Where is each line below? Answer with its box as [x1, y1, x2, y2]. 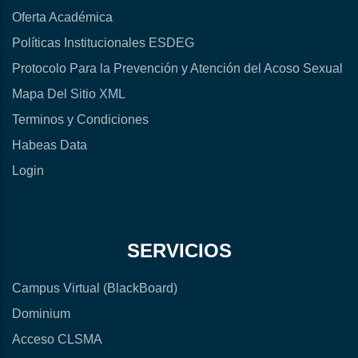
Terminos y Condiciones [12, 113, 149, 127]
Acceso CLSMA [12, 332, 102, 347]
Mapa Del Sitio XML [12, 87, 125, 101]
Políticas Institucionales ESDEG [12, 36, 194, 50]
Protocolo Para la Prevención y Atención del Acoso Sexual [12, 62, 343, 76]
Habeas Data [12, 138, 87, 153]
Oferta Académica [12, 10, 113, 25]
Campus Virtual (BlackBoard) [12, 281, 177, 296]
